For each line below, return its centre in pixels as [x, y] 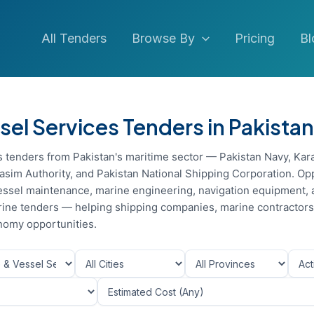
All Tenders [74, 38]
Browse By [164, 38]
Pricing [254, 38]
